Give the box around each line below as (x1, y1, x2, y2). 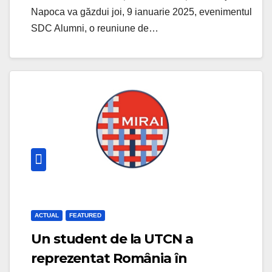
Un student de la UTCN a (31, 230, 193, 247)
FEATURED (69, 211, 101, 219)
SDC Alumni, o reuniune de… (31, 22, 158, 33)
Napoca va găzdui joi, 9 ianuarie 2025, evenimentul (31, 6, 252, 17)
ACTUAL (35, 211, 59, 219)
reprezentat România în (31, 250, 187, 267)
